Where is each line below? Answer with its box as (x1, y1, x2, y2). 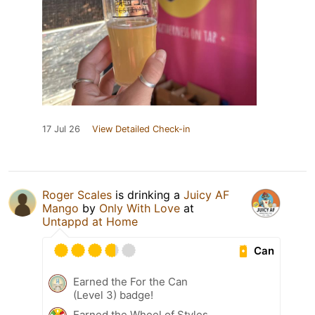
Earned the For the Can (73, 275, 188, 289)
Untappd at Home (42, 214, 138, 229)
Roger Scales (42, 188, 112, 202)
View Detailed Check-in (92, 124, 190, 135)
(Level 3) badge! (73, 288, 153, 302)
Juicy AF (184, 188, 229, 202)
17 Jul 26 (42, 124, 80, 135)
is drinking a (112, 188, 184, 202)
